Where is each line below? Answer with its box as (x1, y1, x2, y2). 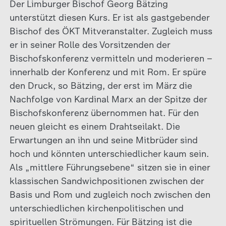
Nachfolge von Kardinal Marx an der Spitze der (9, 93, 207, 105)
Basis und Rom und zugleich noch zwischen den (9, 189, 210, 200)
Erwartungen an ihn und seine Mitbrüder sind (9, 134, 198, 146)
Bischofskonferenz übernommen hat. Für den (9, 107, 199, 119)
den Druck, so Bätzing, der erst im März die (9, 80, 192, 91)
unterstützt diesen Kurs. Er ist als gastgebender (9, 12, 209, 23)
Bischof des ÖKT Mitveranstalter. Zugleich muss (9, 25, 212, 37)
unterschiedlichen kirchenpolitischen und (9, 202, 184, 214)
